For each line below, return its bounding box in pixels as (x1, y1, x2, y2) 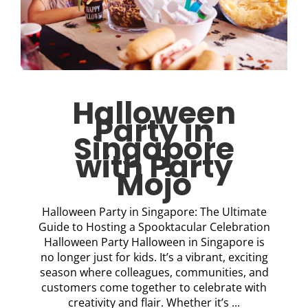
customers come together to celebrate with (41, 279, 267, 295)
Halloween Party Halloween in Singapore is (43, 234, 265, 250)
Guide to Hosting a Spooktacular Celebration (38, 219, 270, 234)
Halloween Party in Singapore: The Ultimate (41, 203, 267, 219)
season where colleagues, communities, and (39, 264, 269, 280)
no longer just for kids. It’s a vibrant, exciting (40, 249, 268, 265)
